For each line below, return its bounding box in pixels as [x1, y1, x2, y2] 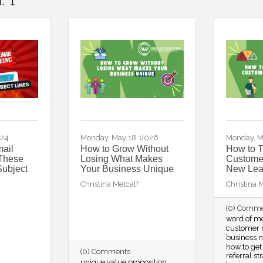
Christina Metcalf [80, 180, 139, 188]
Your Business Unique [80, 164, 174, 174]
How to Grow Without [80, 144, 168, 154]
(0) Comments [80, 247, 130, 256]
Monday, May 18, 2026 [80, 133, 159, 142]
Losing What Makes [80, 154, 163, 164]
